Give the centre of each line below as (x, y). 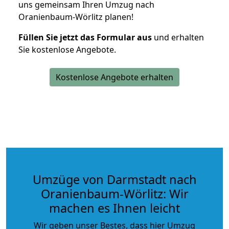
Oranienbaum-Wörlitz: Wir (114, 193)
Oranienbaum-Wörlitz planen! (76, 17)
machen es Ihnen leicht (114, 208)
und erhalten (178, 37)
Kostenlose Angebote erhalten (114, 77)
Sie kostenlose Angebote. (67, 49)
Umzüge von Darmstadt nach (114, 179)
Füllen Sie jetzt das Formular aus (85, 37)
